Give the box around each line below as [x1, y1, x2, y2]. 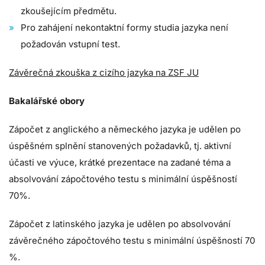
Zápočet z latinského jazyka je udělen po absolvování [9, 218, 231, 230]
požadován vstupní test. [21, 38, 120, 50]
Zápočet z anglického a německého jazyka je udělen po [9, 124, 241, 135]
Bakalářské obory [9, 95, 85, 107]
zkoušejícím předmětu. [21, 5, 117, 17]
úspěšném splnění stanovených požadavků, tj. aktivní [9, 140, 231, 152]
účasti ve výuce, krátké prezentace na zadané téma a [9, 157, 231, 169]
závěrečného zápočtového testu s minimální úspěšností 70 [9, 235, 255, 247]
